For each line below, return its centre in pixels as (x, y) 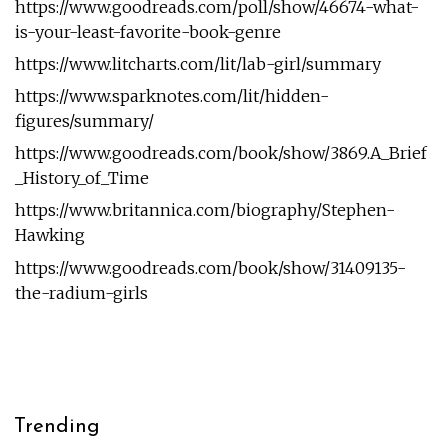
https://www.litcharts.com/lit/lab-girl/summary (197, 63)
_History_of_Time (81, 178)
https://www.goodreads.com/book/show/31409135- (210, 267)
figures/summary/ (84, 121)
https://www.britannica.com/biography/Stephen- (204, 210)
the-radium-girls (81, 292)
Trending (57, 426)
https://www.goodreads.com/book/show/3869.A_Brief (220, 153)
